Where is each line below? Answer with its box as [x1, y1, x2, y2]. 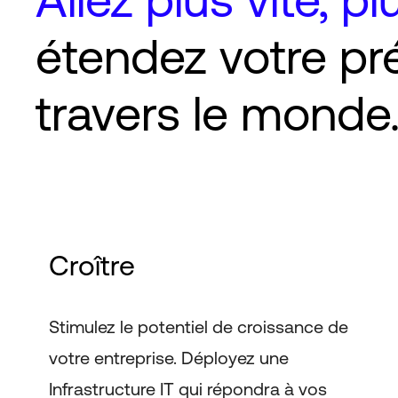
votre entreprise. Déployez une [48, 347, 289, 368]
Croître [48, 249, 135, 282]
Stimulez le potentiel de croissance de [48, 316, 348, 337]
